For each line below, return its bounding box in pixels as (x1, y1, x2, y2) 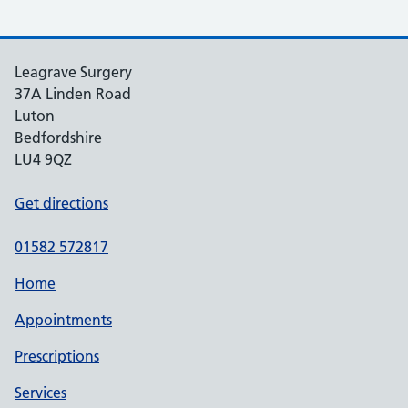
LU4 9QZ (15, 150, 72, 168)
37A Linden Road (15, 85, 131, 103)
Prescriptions (15, 347, 99, 365)
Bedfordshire (15, 128, 102, 147)
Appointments (15, 311, 112, 329)
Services (15, 383, 66, 402)
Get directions (15, 194, 108, 212)
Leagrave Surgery (15, 63, 132, 81)
